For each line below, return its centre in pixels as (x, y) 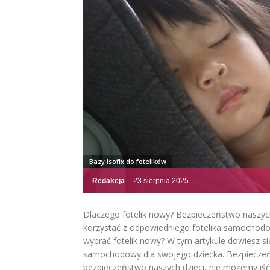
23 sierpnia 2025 (161, 181)
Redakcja (108, 181)
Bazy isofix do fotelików (128, 161)
